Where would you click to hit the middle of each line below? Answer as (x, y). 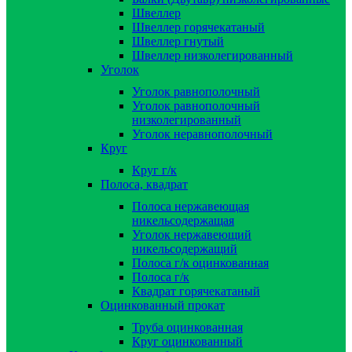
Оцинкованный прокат (163, 305)
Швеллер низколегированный (213, 55)
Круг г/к (154, 170)
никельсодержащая (183, 220)
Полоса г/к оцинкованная (200, 262)
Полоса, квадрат (144, 184)
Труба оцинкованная (187, 327)
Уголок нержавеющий (192, 234)
